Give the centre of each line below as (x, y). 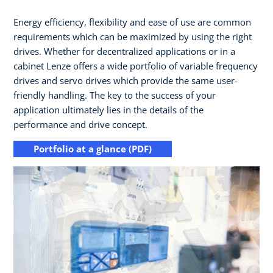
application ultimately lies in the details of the (108, 109)
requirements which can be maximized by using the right (133, 36)
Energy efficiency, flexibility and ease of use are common (132, 22)
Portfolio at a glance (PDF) (93, 148)
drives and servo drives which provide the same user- (126, 80)
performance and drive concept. (80, 124)
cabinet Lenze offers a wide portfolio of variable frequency (136, 66)
